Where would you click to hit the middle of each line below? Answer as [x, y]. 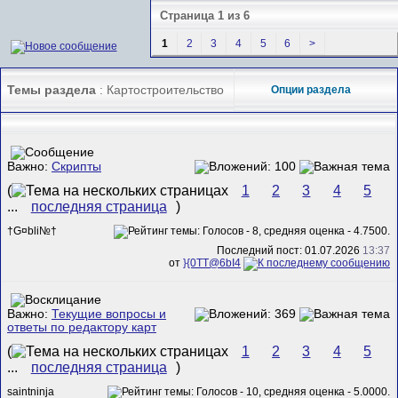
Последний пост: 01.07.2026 [290, 250]
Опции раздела [311, 89]
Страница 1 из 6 [205, 15]
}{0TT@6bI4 [212, 263]
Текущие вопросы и [109, 314]
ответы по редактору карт [82, 327]
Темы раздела [52, 90]
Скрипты [76, 166]
